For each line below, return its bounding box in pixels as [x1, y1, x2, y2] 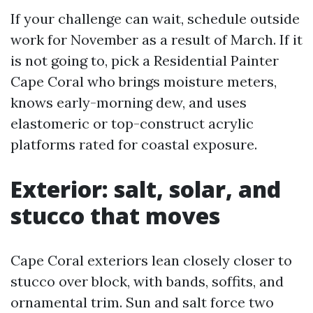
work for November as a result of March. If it [10, 31, 303, 48]
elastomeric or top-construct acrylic [10, 115, 254, 132]
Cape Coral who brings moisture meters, [10, 73, 277, 90]
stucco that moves [10, 201, 220, 231]
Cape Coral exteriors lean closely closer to [10, 252, 292, 269]
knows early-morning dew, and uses [10, 94, 247, 111]
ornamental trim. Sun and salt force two [10, 293, 274, 311]
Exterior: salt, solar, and [10, 174, 281, 204]
